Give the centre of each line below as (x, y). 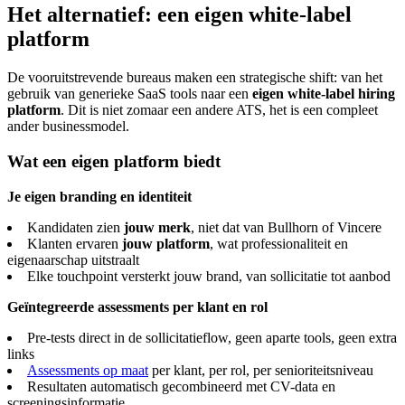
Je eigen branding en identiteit (99, 196)
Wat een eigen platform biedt (114, 161)
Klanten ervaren (75, 243)
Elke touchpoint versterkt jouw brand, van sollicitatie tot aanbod (209, 276)
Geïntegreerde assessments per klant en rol (137, 306)
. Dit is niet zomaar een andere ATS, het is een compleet (219, 110)
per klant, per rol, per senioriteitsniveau (261, 370)
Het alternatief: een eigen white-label (179, 15)
